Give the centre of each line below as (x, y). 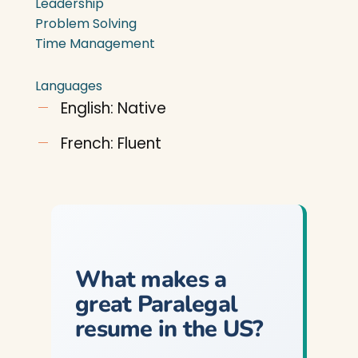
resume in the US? (169, 329)
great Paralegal (157, 304)
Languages (69, 86)
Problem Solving (86, 24)
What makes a (151, 279)
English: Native (113, 108)
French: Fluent (111, 143)
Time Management (95, 44)
